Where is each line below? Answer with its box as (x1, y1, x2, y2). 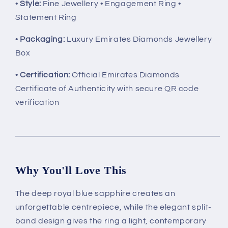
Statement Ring (15, 13, 77, 22)
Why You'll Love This (15, 164, 127, 177)
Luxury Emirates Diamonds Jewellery (65, 35, 212, 44)
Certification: (20, 70, 70, 79)
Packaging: (20, 35, 65, 44)
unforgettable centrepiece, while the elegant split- (15, 203, 212, 212)
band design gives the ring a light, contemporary (15, 217, 207, 225)
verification (15, 98, 60, 106)
